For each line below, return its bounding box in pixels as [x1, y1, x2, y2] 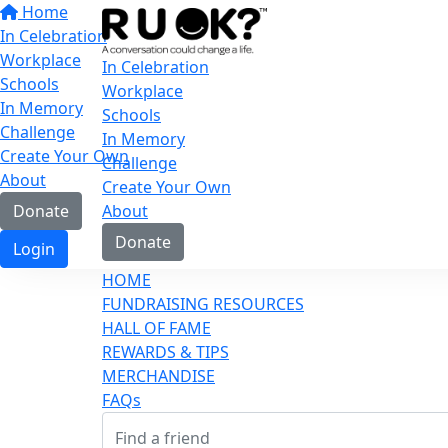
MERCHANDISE [102, 365, 215, 387]
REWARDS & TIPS [102, 341, 229, 363]
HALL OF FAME [102, 317, 211, 339]
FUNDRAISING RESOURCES [102, 293, 304, 315]
